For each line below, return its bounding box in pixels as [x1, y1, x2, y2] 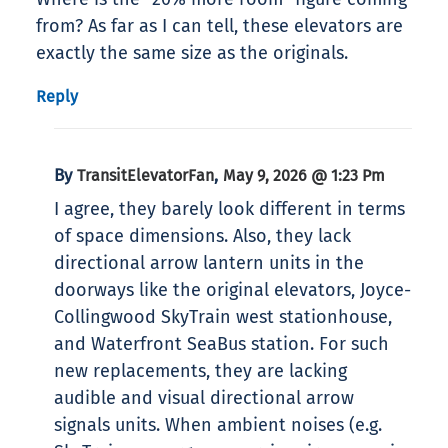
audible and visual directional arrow [54, 387, 354, 410]
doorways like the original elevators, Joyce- [54, 279, 411, 302]
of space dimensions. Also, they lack [54, 225, 351, 248]
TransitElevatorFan [77, 166, 214, 186]
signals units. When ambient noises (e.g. [54, 414, 382, 437]
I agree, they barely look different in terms [54, 198, 405, 221]
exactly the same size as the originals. [36, 42, 348, 65]
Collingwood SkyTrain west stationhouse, [54, 306, 392, 329]
